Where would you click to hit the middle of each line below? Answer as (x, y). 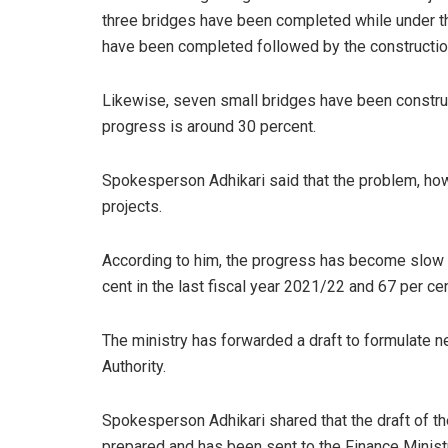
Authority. (134, 366)
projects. (136, 206)
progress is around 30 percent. (209, 126)
